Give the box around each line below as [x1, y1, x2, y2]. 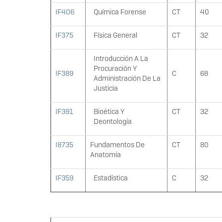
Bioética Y [93, 107, 124, 116]
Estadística [93, 173, 128, 183]
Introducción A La [93, 54, 148, 63]
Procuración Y [93, 64, 137, 73]
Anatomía [90, 150, 121, 160]
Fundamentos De [90, 140, 145, 150]
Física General [93, 31, 137, 40]
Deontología [93, 117, 132, 126]
